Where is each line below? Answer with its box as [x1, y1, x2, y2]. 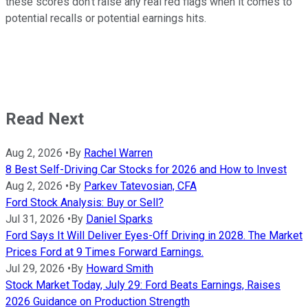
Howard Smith [86, 262, 153, 276]
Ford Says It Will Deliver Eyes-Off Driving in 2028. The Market [5, 229, 302, 243]
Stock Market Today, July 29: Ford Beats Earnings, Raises [5, 278, 280, 292]
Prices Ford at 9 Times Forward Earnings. [5, 245, 203, 259]
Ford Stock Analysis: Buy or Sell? [5, 196, 164, 210]
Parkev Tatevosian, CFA [84, 179, 197, 193]
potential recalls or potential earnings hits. [5, 12, 206, 25]
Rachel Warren [84, 146, 153, 160]
